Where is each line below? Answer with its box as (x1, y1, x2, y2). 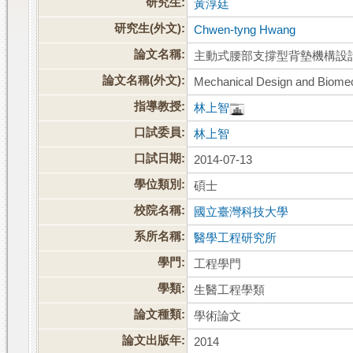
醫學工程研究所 (194, 232, 277, 245)
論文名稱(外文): (102, 74, 186, 87)
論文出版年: (122, 334, 186, 347)
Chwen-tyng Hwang (194, 24, 296, 37)
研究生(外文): (114, 22, 186, 35)
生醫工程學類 (194, 284, 266, 297)
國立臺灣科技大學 (194, 206, 289, 219)
